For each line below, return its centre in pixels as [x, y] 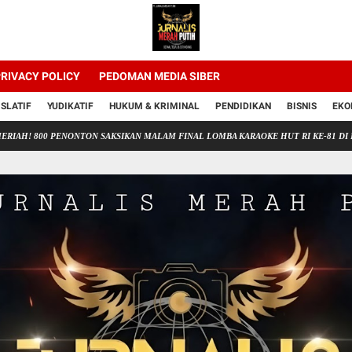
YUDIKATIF [70, 106]
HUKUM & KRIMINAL [154, 106]
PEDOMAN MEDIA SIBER [159, 76]
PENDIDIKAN [243, 106]
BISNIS [302, 106]
